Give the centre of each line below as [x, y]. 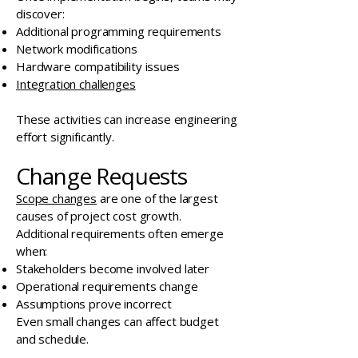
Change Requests [102, 176]
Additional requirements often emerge [120, 233]
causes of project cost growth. [99, 216]
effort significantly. [65, 137]
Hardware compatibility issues [98, 66]
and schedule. [53, 339]
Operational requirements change [107, 286]
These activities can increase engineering [127, 119]
